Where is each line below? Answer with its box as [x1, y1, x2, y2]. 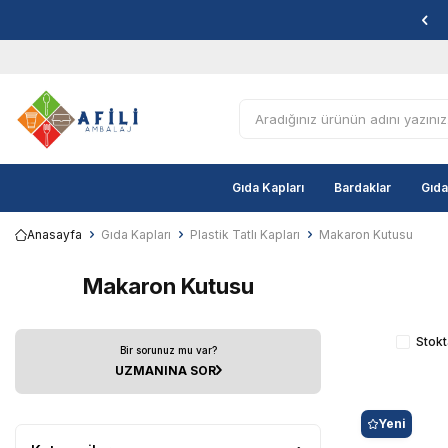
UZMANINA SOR [114, 362, 216, 378]
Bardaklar [333, 180, 391, 195]
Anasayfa [27, 227, 82, 242]
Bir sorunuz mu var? [119, 344, 217, 356]
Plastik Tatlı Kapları [190, 227, 300, 242]
